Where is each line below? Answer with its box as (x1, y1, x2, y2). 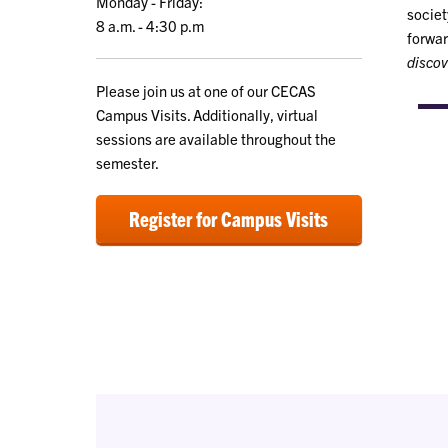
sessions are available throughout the (96, 129, 336, 149)
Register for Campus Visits (129, 206, 329, 232)
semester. (96, 153, 159, 173)
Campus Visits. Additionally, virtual (96, 105, 318, 125)
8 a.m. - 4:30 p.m (96, 16, 204, 36)
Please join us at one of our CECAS (96, 81, 316, 101)
